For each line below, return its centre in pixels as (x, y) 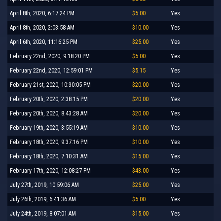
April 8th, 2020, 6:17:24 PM (42, 13)
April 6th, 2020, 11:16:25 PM (44, 42)
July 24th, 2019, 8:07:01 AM (43, 213)
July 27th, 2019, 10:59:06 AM (44, 185)
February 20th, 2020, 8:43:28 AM (49, 113)
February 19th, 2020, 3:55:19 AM (49, 128)
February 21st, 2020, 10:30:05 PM (50, 85)
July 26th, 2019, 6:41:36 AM (43, 199)
